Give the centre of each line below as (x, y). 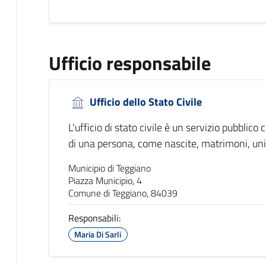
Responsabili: (94, 218)
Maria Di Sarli (98, 235)
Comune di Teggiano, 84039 (123, 193)
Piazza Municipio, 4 (105, 181)
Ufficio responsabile (129, 63)
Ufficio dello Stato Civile (144, 102)
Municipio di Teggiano (109, 168)
